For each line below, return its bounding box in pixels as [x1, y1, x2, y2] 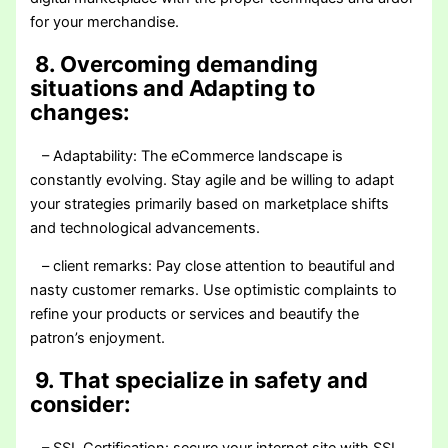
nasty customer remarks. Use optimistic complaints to [30, 281, 398, 300]
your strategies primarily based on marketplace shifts [30, 194, 390, 213]
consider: [30, 391, 132, 418]
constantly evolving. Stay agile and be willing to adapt [30, 170, 395, 189]
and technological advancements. [30, 218, 261, 237]
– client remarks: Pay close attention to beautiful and [30, 257, 396, 276]
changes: [30, 98, 131, 125]
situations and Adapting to [30, 74, 316, 101]
